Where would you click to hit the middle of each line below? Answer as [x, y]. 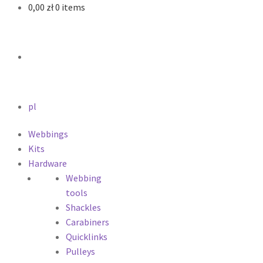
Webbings [48, 134]
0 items [70, 7]
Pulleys [80, 252]
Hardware [48, 163]
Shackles [83, 208]
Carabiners [87, 222]
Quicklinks [87, 237]
